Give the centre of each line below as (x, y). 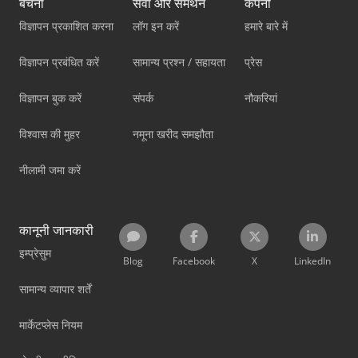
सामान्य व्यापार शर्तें (55, 288)
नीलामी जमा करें (50, 169)
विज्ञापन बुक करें (50, 97)
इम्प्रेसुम (35, 253)
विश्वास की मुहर (50, 133)
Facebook (194, 261)
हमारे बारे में (266, 26)
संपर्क (143, 97)
